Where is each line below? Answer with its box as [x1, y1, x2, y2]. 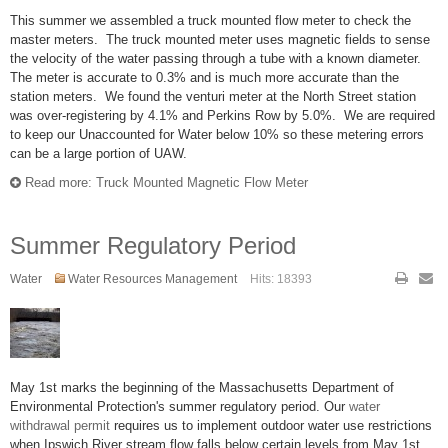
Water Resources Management [68, 272, 237, 286]
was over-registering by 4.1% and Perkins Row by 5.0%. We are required [10, 108, 435, 123]
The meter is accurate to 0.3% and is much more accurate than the [10, 70, 399, 85]
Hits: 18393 [250, 272, 312, 286]
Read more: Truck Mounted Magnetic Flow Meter [25, 175, 308, 190]
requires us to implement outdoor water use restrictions [110, 418, 432, 433]
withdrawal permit [10, 418, 110, 433]
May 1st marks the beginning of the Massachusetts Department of [10, 380, 394, 395]
